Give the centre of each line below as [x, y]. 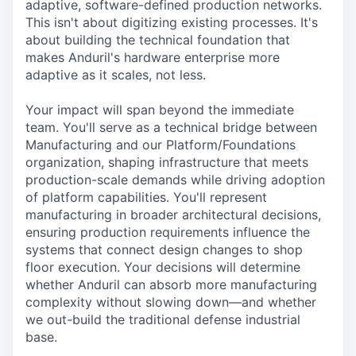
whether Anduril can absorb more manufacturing [171, 284]
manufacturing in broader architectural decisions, [173, 215]
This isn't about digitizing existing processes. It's [172, 22]
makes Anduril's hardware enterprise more [153, 57]
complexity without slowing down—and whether [171, 302]
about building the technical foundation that [158, 40]
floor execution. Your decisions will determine [163, 267]
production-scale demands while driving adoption [175, 180]
